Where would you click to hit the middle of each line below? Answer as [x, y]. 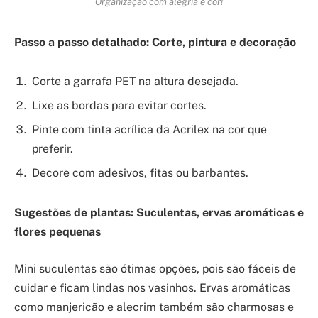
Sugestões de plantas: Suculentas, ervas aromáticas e [159, 213]
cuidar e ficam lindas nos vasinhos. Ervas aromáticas [152, 287]
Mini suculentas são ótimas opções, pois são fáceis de [155, 268]
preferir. [53, 149]
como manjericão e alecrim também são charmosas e [154, 307]
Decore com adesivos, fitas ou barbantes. [140, 173]
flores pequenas [57, 232]
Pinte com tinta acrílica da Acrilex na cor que [149, 130]
